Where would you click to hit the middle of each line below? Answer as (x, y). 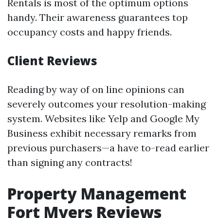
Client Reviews (52, 61)
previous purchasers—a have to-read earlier (108, 148)
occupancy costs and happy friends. (90, 32)
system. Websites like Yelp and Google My (103, 118)
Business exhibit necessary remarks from (102, 133)
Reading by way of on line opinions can (96, 89)
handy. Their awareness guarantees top (98, 17)
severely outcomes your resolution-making (107, 104)
